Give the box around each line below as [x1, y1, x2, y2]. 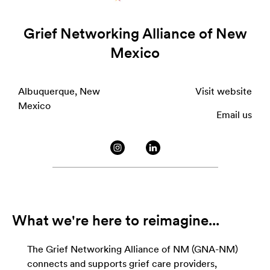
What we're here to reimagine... [12, 212, 219, 229]
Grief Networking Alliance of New [23, 25, 247, 42]
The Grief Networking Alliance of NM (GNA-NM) [27, 243, 238, 255]
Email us [216, 109, 252, 121]
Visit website [195, 86, 252, 97]
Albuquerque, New [18, 86, 100, 97]
